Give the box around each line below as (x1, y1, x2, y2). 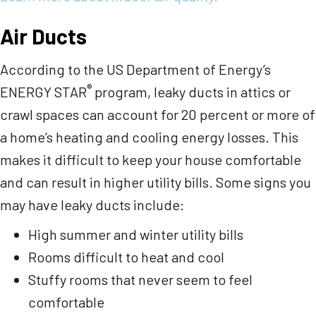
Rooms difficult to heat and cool (28, 248, 224, 266)
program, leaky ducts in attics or (92, 83, 291, 101)
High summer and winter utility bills (28, 226, 243, 243)
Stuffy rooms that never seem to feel (28, 271, 253, 288)
